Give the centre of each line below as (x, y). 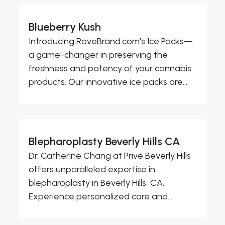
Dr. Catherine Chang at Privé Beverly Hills (110, 155)
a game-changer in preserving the (98, 54)
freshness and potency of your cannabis (110, 68)
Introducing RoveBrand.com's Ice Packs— (111, 41)
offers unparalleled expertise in (92, 169)
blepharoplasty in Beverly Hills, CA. (97, 183)
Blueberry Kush (65, 27)
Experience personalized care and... (101, 196)
